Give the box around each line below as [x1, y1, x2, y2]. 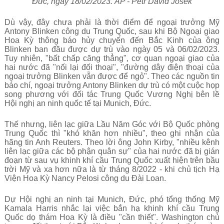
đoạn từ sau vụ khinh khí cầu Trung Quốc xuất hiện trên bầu [4, 156, 220, 164]
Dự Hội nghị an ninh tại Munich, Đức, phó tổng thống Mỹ [4, 195, 220, 203]
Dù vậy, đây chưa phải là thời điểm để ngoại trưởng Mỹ [4, 18, 220, 26]
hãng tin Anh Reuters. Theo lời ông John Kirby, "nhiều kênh [4, 138, 220, 146]
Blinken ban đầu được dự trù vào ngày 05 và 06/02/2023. [4, 45, 220, 53]
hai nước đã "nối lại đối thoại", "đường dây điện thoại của [4, 63, 220, 71]
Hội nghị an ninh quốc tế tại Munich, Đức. [4, 99, 153, 107]
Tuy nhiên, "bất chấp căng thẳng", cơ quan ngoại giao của [4, 54, 220, 62]
